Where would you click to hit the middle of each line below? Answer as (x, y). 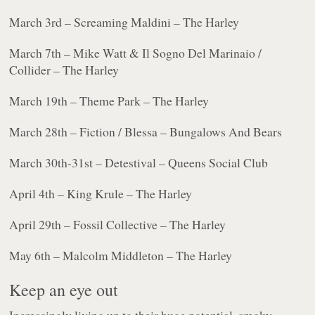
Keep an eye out (64, 290)
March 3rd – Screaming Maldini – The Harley (124, 22)
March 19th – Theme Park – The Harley (109, 101)
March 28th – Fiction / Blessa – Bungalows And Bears (146, 132)
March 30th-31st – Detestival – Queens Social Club (139, 163)
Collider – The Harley (64, 70)
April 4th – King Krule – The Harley (101, 194)
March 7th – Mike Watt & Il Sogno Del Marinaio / (136, 53)
